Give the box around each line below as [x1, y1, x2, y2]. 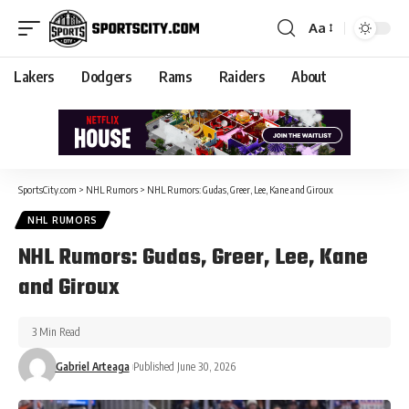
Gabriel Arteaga [55, 359, 130, 373]
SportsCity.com [18, 183, 77, 195]
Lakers [14, 67, 55, 86]
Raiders [218, 67, 265, 86]
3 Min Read [32, 324, 80, 339]
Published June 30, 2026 [132, 359, 236, 373]
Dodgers [81, 67, 131, 86]
